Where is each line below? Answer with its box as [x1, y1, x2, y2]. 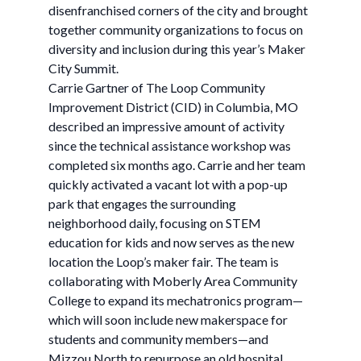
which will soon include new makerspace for [48, 312, 288, 327]
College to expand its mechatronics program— [48, 293, 303, 308]
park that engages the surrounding [48, 196, 236, 211]
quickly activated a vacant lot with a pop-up [48, 176, 288, 192]
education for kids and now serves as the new [48, 234, 294, 250]
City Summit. [48, 60, 118, 76]
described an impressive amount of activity [48, 118, 284, 134]
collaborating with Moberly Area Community [48, 273, 297, 288]
